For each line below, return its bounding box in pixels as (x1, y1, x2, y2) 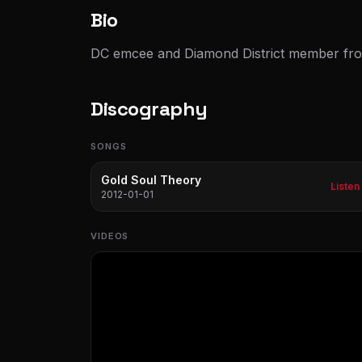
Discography (90, 96, 208, 121)
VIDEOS (90, 230, 129, 242)
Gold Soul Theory (101, 173, 201, 187)
